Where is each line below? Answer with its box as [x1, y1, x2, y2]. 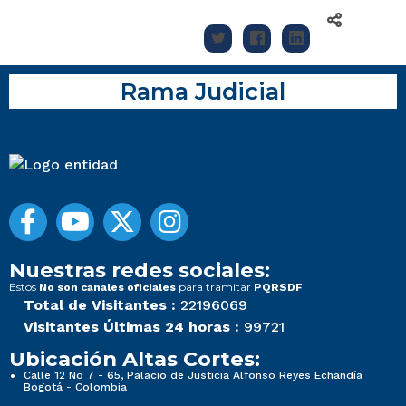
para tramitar [176, 280, 254, 295]
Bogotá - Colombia [24, 381, 127, 394]
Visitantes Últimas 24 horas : [24, 318, 239, 336]
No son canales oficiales [39, 281, 176, 295]
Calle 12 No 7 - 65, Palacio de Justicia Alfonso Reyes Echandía [24, 369, 362, 382]
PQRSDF [254, 281, 303, 295]
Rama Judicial [121, 77, 285, 106]
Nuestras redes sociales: [9, 257, 270, 284]
